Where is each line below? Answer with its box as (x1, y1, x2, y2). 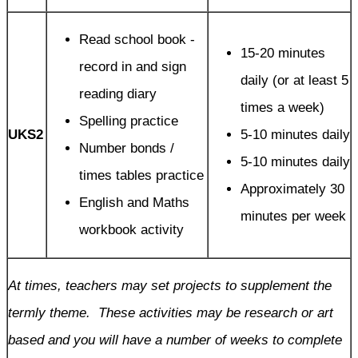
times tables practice (79, 167, 204, 183)
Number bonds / (79, 140, 174, 156)
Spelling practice (79, 113, 178, 129)
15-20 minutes (241, 45, 325, 61)
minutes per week (241, 208, 346, 224)
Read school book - (79, 31, 195, 47)
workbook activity (79, 221, 184, 237)
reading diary (79, 86, 157, 101)
